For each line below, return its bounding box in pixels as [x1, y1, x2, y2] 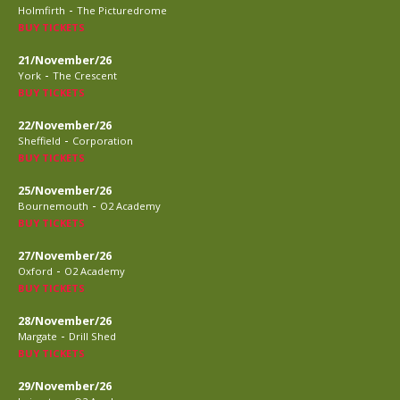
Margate [18, 329, 57, 343]
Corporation [72, 134, 133, 147]
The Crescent [53, 69, 117, 82]
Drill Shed [69, 329, 116, 343]
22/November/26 [18, 118, 112, 133]
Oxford [18, 264, 53, 278]
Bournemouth [18, 199, 88, 212]
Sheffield [18, 134, 61, 147]
